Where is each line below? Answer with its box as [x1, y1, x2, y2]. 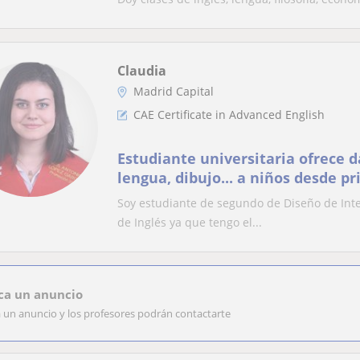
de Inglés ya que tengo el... [117, 215, 262, 230]
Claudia [117, 62, 166, 80]
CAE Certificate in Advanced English [133, 107, 325, 122]
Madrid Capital [133, 84, 214, 99]
